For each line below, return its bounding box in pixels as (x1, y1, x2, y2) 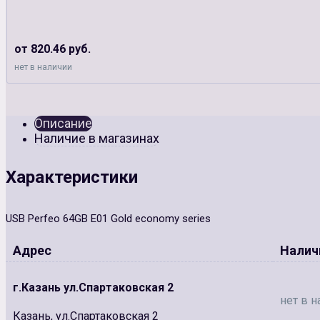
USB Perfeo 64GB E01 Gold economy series (6, 211, 211, 225)
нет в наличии (14, 61, 72, 72)
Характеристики (6, 166, 138, 187)
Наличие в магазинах (34, 130, 159, 146)
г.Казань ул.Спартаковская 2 (13, 280, 174, 294)
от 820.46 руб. (14, 41, 91, 56)
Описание (34, 115, 92, 131)
